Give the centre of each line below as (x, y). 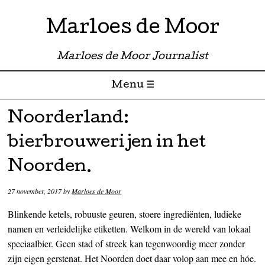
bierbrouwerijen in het (107, 143)
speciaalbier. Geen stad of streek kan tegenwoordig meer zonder (127, 244)
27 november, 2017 (35, 191)
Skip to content (34, 109)
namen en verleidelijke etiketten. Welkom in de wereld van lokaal (130, 229)
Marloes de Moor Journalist (132, 57)
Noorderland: (69, 119)
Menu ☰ (132, 85)
